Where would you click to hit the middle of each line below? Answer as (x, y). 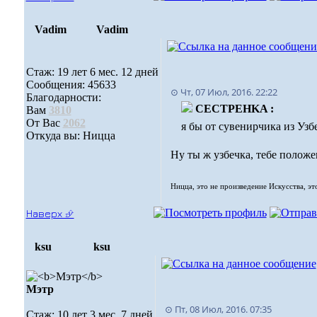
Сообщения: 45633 (71, 85)
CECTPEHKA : (234, 109)
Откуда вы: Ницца (70, 136)
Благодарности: (63, 97)
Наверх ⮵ (50, 213)
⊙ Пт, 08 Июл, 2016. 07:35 (218, 309)
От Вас (44, 123)
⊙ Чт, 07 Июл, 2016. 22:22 (224, 92)
